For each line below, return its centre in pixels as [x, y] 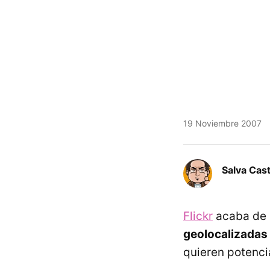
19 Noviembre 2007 [222, 123]
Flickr [198, 216]
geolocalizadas [225, 234]
